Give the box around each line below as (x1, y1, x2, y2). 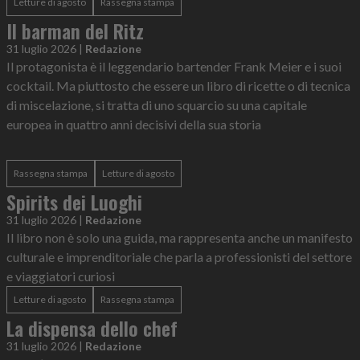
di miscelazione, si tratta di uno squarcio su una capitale (6, 97, 307, 112)
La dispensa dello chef (6, 313, 178, 342)
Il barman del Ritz (6, 16, 144, 45)
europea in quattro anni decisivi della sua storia (6, 117, 261, 132)
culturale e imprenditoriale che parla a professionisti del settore (6, 249, 352, 264)
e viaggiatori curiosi (6, 268, 115, 284)
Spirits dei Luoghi (6, 187, 142, 216)
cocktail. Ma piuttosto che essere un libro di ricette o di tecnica (6, 78, 350, 93)
